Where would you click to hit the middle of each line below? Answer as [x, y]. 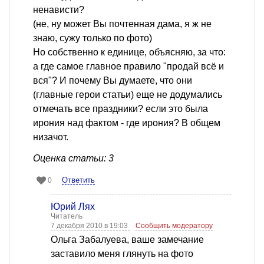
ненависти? [59, 10]
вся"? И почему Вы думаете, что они [113, 81]
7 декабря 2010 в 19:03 [90, 226]
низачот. [51, 137]
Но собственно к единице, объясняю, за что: [129, 52]
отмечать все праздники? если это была [121, 109]
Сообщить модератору [174, 226]
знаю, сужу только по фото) [93, 38]
